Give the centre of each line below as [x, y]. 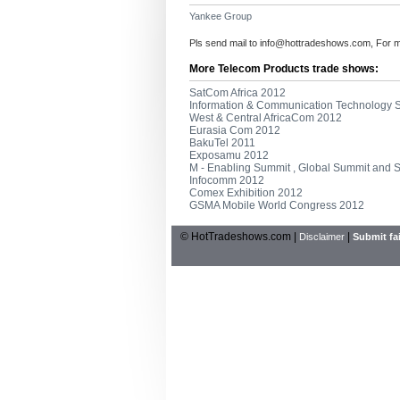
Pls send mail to [225, 43]
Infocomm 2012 [227, 180]
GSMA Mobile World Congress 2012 [277, 205]
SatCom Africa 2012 [237, 93]
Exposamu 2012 [229, 155]
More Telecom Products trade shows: [284, 69]
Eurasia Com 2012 [235, 130]
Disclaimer [322, 237]
